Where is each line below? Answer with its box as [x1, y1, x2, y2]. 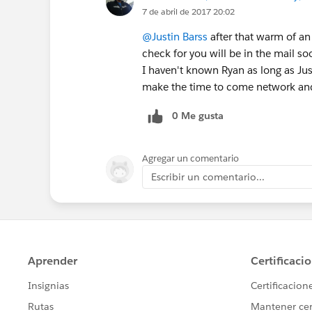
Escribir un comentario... [151, 170, 265, 183]
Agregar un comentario [142, 152, 239, 164]
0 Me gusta [172, 109, 224, 122]
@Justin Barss [142, 29, 208, 43]
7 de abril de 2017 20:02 [142, 5, 235, 17]
